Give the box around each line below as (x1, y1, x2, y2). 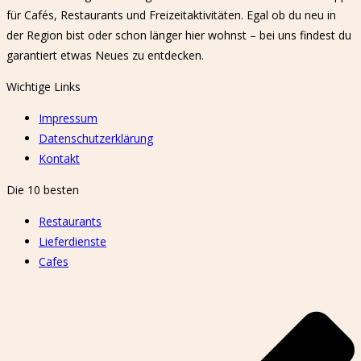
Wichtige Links (6, 78, 81, 94)
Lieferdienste (39, 233, 106, 249)
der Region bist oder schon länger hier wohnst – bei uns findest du (6, 27, 351, 43)
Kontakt (39, 150, 80, 166)
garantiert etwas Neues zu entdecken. (6, 47, 204, 63)
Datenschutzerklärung (39, 130, 153, 146)
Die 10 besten (6, 181, 79, 197)
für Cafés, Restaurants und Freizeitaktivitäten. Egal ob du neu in (6, 6, 336, 23)
